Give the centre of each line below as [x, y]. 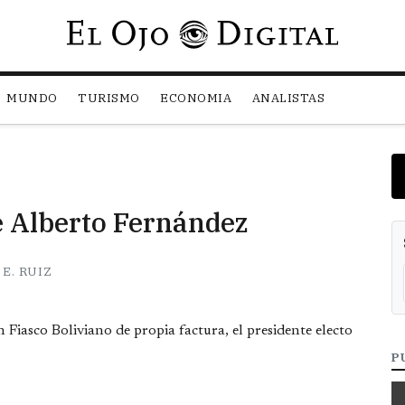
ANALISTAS [288, 99]
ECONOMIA [196, 99]
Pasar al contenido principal [285, 31]
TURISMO [109, 99]
